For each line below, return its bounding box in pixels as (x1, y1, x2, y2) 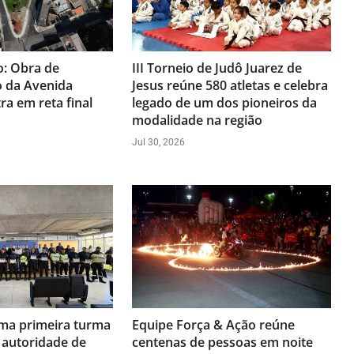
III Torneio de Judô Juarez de (132, 58, 303, 77)
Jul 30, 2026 (132, 136, 186, 148)
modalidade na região (132, 111, 263, 129)
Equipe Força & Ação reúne (132, 315, 296, 333)
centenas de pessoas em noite (132, 333, 314, 351)
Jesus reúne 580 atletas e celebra (132, 76, 329, 94)
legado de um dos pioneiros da (132, 93, 318, 111)
